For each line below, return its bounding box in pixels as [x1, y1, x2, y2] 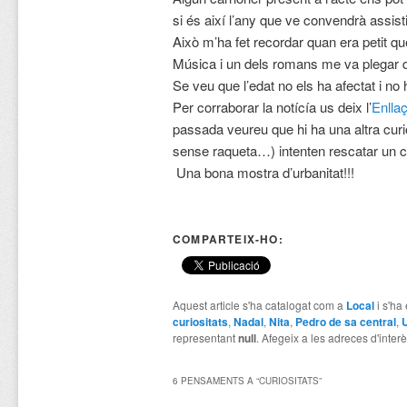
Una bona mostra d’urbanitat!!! [172, 162, 354, 182]
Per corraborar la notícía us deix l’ [172, 96, 372, 116]
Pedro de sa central [294, 313, 396, 331]
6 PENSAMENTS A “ [172, 373, 259, 387]
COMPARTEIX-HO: [172, 231, 283, 248]
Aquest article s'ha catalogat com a [172, 297, 346, 313]
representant [172, 330, 238, 346]
